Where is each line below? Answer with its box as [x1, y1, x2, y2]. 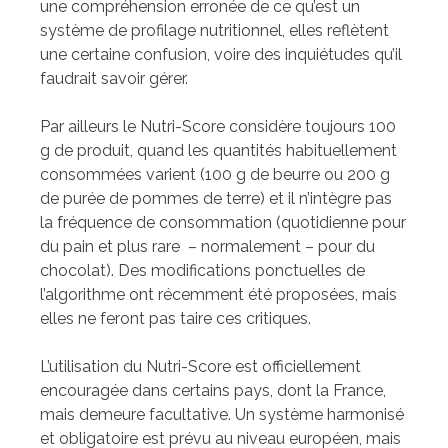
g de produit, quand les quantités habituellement [40, 141, 397, 161]
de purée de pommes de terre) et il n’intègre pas [40, 189, 392, 209]
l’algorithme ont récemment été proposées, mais [40, 285, 397, 305]
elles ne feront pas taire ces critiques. [40, 309, 311, 329]
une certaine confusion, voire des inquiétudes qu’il [40, 45, 402, 65]
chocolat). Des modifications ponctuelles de [40, 261, 365, 281]
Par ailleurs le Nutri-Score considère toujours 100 [40, 117, 396, 137]
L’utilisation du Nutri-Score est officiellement [40, 357, 361, 377]
